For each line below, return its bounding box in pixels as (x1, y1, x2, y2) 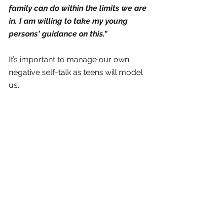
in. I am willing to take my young (9, 16, 130, 26)
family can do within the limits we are (9, 3, 148, 13)
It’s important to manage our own (9, 55, 131, 65)
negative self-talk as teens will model (9, 68, 145, 77)
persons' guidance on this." (9, 29, 109, 39)
